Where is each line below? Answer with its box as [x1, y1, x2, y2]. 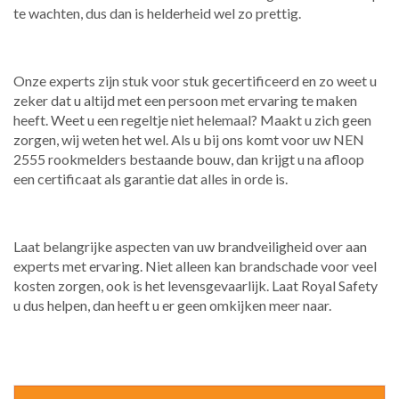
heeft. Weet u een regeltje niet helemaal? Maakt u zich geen [13, 111, 371, 128]
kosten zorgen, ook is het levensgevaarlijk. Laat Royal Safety [13, 277, 378, 294]
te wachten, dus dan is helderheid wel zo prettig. [13, 4, 301, 21]
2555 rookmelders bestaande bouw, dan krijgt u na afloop [13, 151, 364, 167]
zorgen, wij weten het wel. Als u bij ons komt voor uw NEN [13, 131, 364, 148]
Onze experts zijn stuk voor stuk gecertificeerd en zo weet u [13, 72, 377, 89]
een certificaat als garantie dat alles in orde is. [13, 170, 288, 187]
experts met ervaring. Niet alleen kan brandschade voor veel [13, 257, 377, 274]
